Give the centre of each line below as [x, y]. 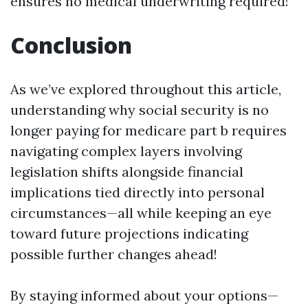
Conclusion [71, 45]
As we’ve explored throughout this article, [146, 89]
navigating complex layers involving [126, 151]
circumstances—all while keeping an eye [141, 213]
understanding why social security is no [140, 110]
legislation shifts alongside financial [127, 172]
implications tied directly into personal [137, 192]
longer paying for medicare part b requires [148, 130]
